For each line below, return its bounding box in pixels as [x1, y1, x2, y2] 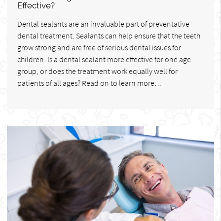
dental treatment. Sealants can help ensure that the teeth [17, 30, 200, 40]
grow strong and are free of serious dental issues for [17, 42, 181, 52]
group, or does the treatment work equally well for [17, 66, 178, 76]
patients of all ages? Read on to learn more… [17, 77, 162, 88]
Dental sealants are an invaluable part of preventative [17, 18, 189, 29]
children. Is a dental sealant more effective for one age [17, 54, 191, 64]
